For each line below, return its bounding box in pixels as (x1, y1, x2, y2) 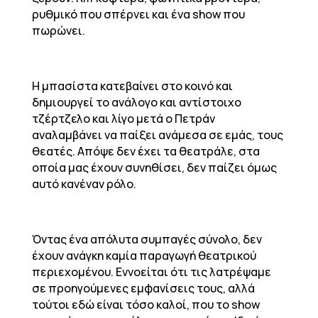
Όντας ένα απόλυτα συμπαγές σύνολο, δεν (31, 231, 262, 247)
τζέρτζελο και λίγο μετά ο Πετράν (31, 111, 215, 126)
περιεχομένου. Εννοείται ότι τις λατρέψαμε (31, 264, 271, 280)
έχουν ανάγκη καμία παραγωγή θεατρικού (31, 248, 256, 263)
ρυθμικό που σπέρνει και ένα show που (31, 6, 245, 22)
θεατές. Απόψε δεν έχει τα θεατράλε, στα (31, 143, 260, 159)
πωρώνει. (31, 23, 85, 38)
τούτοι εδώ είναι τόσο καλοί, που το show (31, 297, 260, 312)
